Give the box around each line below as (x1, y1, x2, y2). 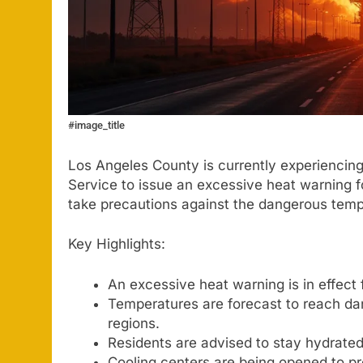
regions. (107, 314, 160, 331)
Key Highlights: (68, 236, 165, 253)
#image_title (68, 119, 125, 132)
